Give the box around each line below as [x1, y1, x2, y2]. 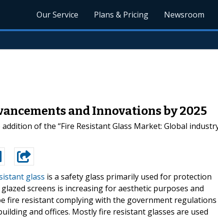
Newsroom [164, 9, 205, 20]
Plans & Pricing [94, 9, 149, 20]
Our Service [36, 9, 79, 20]
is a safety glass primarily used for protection [45, 171, 212, 182]
